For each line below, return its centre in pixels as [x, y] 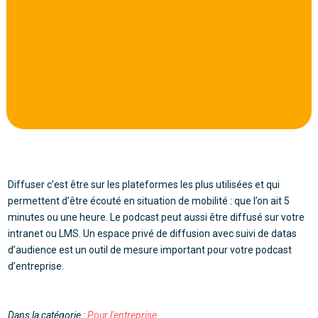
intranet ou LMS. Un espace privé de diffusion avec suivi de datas [153, 233]
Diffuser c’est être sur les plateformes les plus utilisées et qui [144, 184]
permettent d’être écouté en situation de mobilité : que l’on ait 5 [149, 201]
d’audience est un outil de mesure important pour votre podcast [150, 250]
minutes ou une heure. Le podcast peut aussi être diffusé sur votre [157, 217]
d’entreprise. [36, 266]
